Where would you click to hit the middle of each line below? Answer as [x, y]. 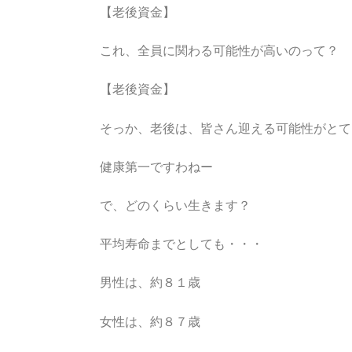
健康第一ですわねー [156, 167]
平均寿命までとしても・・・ [181, 244]
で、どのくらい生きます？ [175, 206]
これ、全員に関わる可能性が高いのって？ [219, 51]
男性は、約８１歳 [150, 283]
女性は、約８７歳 [150, 321]
